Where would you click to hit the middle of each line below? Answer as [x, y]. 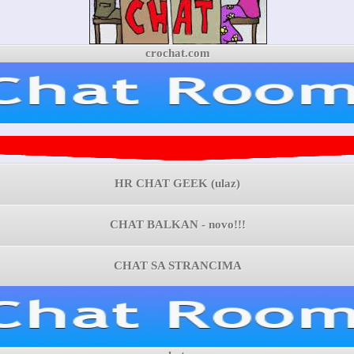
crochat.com [177, 53]
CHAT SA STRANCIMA [177, 265]
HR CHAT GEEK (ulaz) [178, 183]
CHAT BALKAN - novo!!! [177, 224]
